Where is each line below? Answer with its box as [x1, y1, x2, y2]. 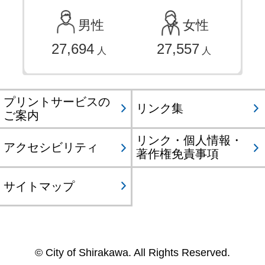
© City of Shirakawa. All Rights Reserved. [35, 246, 230, 258]
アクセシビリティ [3, 140, 98, 154]
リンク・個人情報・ [135, 134, 243, 147]
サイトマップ [3, 179, 75, 193]
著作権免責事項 [135, 147, 219, 161]
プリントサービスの [3, 95, 110, 108]
